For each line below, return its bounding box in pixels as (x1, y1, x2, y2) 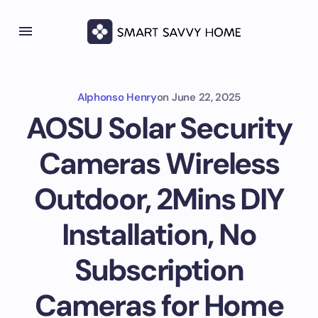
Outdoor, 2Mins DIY (33, 180, 285, 219)
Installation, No (62, 215, 256, 254)
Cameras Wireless (38, 144, 280, 183)
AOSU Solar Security (26, 109, 292, 148)
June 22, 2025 (172, 90, 241, 104)
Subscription (75, 251, 243, 290)
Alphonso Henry (77, 90, 157, 104)
